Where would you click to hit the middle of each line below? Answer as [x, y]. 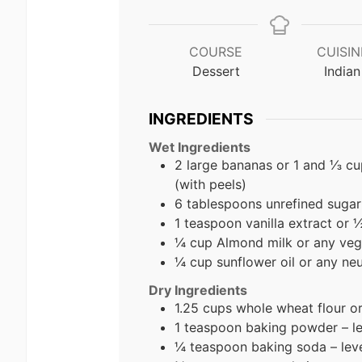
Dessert [216, 71]
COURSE [216, 52]
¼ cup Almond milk [236, 242]
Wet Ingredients [200, 147]
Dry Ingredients [198, 290]
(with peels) [210, 184]
